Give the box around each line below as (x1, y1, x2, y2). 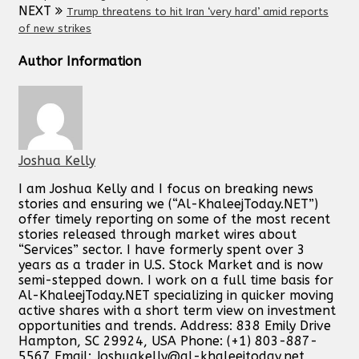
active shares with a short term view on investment (18, 303, 336, 319)
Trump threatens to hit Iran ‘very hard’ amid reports (67, 5, 329, 18)
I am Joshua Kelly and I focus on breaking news (18, 181, 313, 197)
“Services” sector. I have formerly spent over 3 (18, 242, 305, 258)
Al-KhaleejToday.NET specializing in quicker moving (18, 288, 333, 304)
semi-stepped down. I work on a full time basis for (18, 272, 333, 288)
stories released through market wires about (18, 227, 296, 243)
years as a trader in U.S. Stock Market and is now (18, 257, 323, 273)
